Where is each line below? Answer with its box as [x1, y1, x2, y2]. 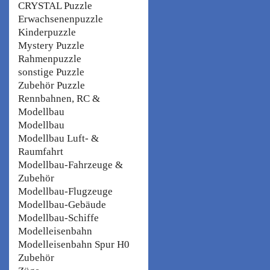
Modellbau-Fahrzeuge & [18, 159, 123, 171]
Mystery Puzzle [18, 39, 84, 51]
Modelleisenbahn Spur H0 [18, 238, 130, 250]
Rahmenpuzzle [18, 52, 81, 64]
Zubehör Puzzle [18, 79, 85, 91]
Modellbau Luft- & [18, 132, 99, 144]
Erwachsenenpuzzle [18, 13, 103, 25]
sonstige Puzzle [18, 66, 84, 78]
